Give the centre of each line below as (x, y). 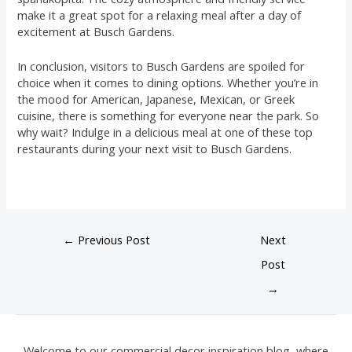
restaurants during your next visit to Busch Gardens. (155, 148)
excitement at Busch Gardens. (96, 31)
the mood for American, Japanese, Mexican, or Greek (156, 99)
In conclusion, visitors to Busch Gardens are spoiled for (161, 66)
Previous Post (113, 239)
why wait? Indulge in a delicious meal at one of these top (165, 132)
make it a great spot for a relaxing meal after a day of (159, 15)
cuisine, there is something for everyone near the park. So (169, 115)
